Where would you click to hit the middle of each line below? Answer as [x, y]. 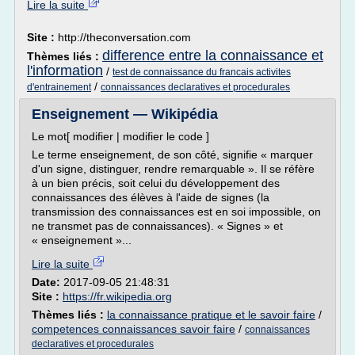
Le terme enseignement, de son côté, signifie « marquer [172, 155]
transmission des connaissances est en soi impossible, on [176, 212]
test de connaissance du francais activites [202, 72]
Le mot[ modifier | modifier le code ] [120, 136]
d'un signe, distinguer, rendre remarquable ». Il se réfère [173, 169]
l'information [65, 71]
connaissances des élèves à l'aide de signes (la [151, 197]
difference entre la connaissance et [213, 55]
